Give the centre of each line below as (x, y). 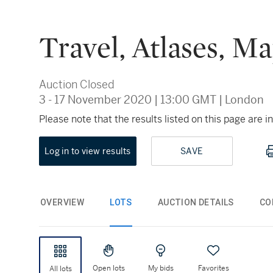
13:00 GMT (188, 100)
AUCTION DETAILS (196, 202)
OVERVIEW (62, 202)
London (244, 100)
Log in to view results (88, 151)
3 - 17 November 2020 (95, 100)
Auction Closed (77, 84)
